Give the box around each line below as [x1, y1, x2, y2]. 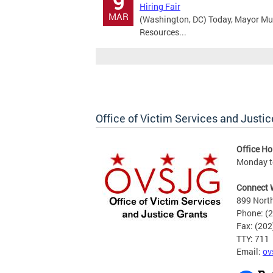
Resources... [140, 26, 186, 38]
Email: [236, 246, 263, 257]
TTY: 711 [236, 233, 269, 244]
